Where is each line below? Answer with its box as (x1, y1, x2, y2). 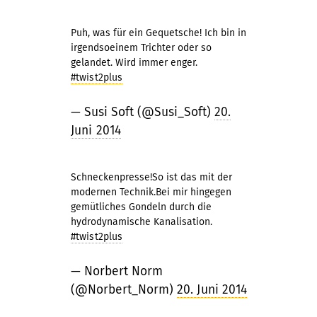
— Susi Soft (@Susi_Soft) (71, 105, 214, 120)
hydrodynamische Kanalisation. (71, 216, 212, 228)
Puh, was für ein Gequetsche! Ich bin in (71, 27, 246, 39)
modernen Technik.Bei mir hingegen (71, 186, 231, 198)
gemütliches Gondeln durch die (71, 201, 212, 213)
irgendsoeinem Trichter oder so (71, 42, 212, 54)
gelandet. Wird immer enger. (71, 57, 197, 69)
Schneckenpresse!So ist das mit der (71, 171, 232, 183)
